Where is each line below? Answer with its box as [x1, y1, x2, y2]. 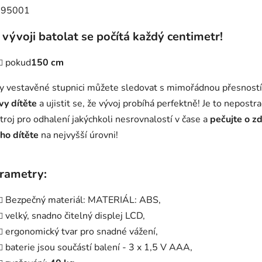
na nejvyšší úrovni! [39, 129, 118, 142]
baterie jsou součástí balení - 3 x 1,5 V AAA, [5, 241, 192, 254]
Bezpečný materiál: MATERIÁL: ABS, [5, 194, 161, 207]
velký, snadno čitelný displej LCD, [5, 209, 145, 223]
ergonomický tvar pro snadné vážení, [5, 225, 158, 239]
